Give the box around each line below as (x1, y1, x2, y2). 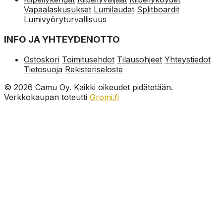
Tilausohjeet (117, 54, 162, 64)
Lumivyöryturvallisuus (24, 14, 107, 25)
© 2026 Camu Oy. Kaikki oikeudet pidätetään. (4, 82, 173, 92)
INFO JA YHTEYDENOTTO (4, 34, 120, 46)
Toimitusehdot (62, 54, 114, 64)
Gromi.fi (90, 92, 119, 102)
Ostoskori (24, 54, 59, 64)
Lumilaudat (94, 4, 134, 15)
